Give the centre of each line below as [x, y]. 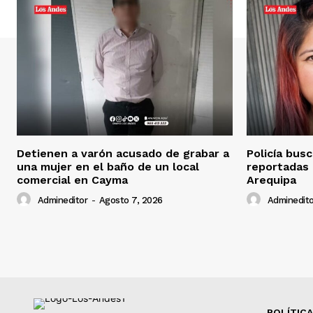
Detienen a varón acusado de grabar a [123, 153]
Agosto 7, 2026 [131, 200]
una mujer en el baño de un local [108, 166]
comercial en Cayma [72, 180]
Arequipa [271, 180]
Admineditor [62, 200]
